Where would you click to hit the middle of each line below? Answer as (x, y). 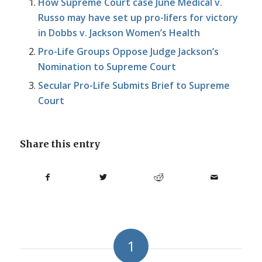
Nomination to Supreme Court (107, 67)
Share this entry (60, 144)
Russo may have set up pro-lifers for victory (138, 18)
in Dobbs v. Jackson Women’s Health (119, 33)
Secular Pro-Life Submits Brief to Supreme (134, 86)
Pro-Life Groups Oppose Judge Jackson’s (128, 52)
